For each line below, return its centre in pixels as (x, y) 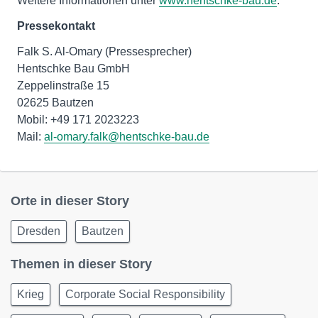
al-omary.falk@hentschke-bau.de (127, 137)
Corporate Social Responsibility (145, 295)
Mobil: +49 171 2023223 (78, 120)
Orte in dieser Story (70, 201)
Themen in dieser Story (81, 264)
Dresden (39, 231)
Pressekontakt (56, 26)
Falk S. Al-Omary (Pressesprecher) (104, 52)
